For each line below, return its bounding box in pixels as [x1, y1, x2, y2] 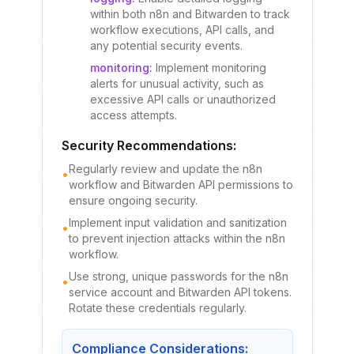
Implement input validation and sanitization [68, 216, 287, 229]
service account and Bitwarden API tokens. [68, 285, 292, 299]
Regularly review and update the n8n [68, 162, 262, 175]
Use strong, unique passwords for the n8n [68, 269, 288, 283]
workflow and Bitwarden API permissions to [68, 178, 293, 191]
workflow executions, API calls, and [89, 23, 274, 36]
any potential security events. [89, 39, 243, 52]
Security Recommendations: [61, 137, 236, 153]
